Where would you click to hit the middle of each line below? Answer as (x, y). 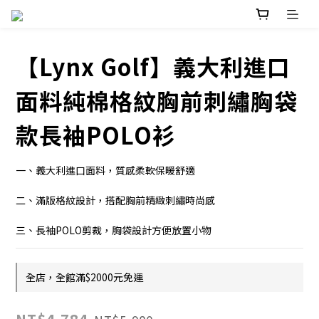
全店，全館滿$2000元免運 (84, 277)
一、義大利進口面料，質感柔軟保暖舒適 (105, 171)
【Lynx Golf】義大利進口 (153, 67)
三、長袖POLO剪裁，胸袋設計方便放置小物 (114, 230)
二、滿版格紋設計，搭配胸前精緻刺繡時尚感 (115, 200)
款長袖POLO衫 (96, 135)
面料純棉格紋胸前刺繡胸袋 (157, 101)
